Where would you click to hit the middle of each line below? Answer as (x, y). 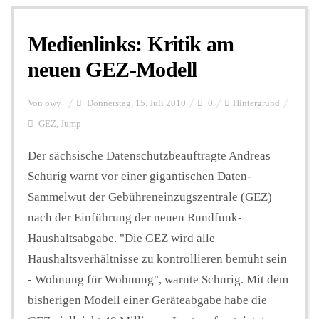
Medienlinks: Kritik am (131, 43)
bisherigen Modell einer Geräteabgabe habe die (147, 300)
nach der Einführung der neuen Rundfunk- (135, 217)
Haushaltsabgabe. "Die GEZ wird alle (121, 238)
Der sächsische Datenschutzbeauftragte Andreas (149, 155)
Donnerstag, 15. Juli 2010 (135, 103)
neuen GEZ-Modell (113, 69)
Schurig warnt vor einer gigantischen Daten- (140, 176)
